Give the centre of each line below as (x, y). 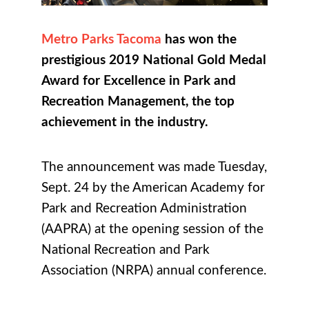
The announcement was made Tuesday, (154, 167)
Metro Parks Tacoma (101, 39)
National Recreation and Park (126, 250)
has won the (199, 39)
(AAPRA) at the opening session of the (152, 229)
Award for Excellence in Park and (139, 81)
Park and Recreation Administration (144, 208)
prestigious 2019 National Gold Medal (154, 60)
